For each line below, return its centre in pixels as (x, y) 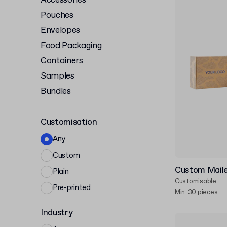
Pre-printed (72, 188)
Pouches (57, 15)
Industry (57, 213)
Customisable (196, 182)
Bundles (56, 91)
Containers (62, 61)
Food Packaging (71, 46)
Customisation (69, 122)
